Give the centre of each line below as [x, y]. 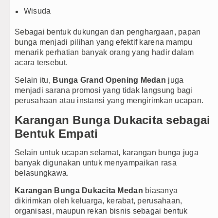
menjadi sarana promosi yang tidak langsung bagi [104, 91]
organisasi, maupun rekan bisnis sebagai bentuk [101, 211]
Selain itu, [34, 80]
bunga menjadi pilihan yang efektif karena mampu [104, 42]
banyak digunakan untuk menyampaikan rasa [96, 163]
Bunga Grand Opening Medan [109, 80]
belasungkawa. [42, 173]
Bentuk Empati [56, 134]
